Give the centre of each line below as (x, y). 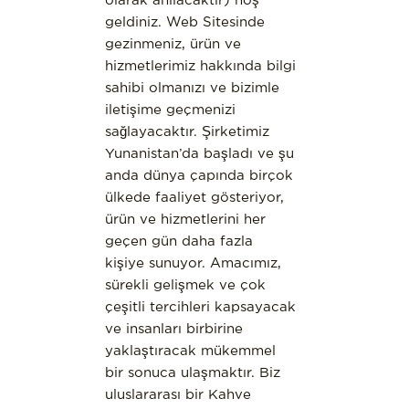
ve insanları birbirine (173, 328)
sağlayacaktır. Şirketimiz (187, 131)
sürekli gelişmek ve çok (185, 284)
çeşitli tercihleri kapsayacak (200, 306)
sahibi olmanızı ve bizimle (192, 87)
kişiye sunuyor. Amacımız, (193, 262)
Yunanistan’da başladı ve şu (199, 152)
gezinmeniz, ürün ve (173, 43)
